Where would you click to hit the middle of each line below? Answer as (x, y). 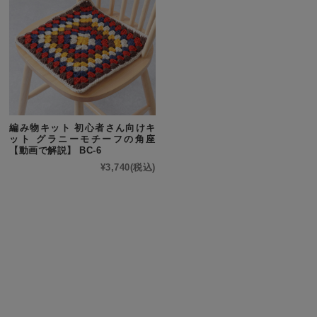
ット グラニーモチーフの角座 (82, 139)
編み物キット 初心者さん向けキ (82, 128)
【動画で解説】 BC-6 (56, 151)
